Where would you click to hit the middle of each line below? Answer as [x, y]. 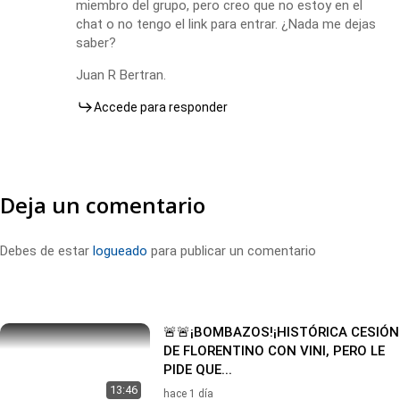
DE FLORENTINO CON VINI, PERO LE [274, 351]
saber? [96, 42]
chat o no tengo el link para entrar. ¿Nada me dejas [226, 24]
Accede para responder [161, 107]
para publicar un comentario [232, 250]
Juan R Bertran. [121, 75]
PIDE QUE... [198, 370]
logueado [120, 250]
